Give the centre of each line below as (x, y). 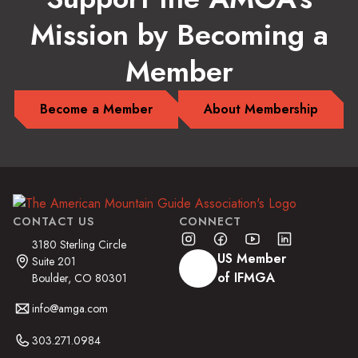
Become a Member (96, 109)
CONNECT (210, 221)
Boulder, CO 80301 (80, 278)
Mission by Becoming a (179, 35)
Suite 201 (54, 261)
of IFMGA (246, 277)
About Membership (261, 109)
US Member (252, 258)
